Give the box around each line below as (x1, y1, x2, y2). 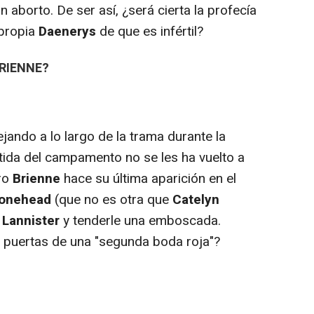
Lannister (2, 210, 60, 231)
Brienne (13, 168, 60, 189)
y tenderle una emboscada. (60, 210, 221, 231)
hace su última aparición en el (60, 168, 236, 189)
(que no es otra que (51, 189, 172, 210)
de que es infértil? (96, 21, 203, 41)
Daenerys (39, 21, 96, 41)
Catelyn (172, 189, 219, 210)
